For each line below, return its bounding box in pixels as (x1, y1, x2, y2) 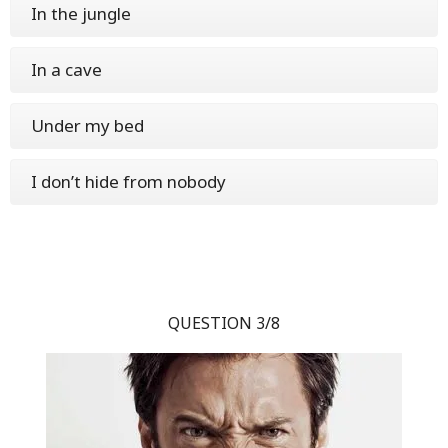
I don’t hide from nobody (31, 169, 226, 193)
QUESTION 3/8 (168, 311, 280, 334)
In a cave (31, 57, 102, 81)
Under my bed (31, 113, 144, 137)
